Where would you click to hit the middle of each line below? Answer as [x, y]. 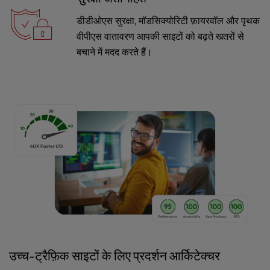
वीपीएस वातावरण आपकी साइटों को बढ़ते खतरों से [160, 36]
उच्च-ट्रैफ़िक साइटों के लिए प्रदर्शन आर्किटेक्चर [115, 256]
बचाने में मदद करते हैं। [115, 52]
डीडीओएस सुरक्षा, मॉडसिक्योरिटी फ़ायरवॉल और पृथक [168, 21]
